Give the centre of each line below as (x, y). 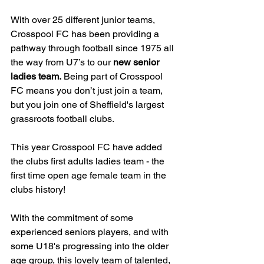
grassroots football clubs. (62, 118)
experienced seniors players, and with (91, 232)
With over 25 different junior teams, (84, 19)
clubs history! (38, 189)
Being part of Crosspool (113, 76)
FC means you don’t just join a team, (88, 90)
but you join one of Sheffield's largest (88, 104)
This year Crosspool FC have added (88, 147)
